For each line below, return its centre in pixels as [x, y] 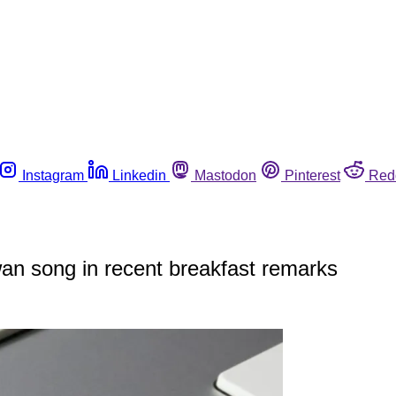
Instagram [53, 175]
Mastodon [225, 175]
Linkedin [139, 175]
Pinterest [312, 175]
